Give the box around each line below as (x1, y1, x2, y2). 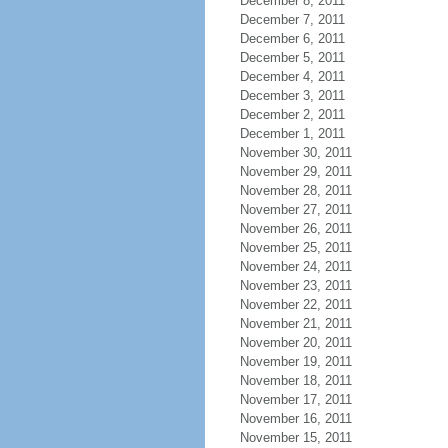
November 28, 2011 (239, 183, 352, 198)
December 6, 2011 (239, 31, 345, 46)
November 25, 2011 (239, 240, 352, 255)
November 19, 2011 (239, 354, 352, 369)
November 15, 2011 (239, 430, 352, 445)
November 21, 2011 (239, 316, 352, 331)
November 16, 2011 (239, 411, 352, 426)
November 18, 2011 (239, 373, 352, 388)
